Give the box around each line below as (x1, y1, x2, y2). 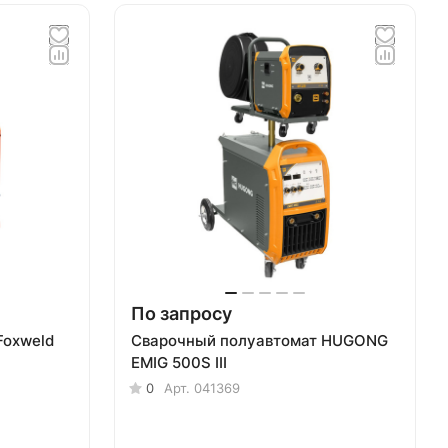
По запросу (131, 303, 232, 324)
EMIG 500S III (131, 353, 227, 372)
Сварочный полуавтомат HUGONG (131, 331, 388, 350)
